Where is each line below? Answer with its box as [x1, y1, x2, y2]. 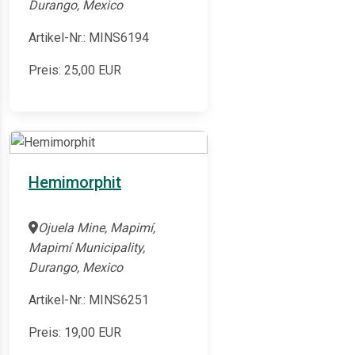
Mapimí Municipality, [29, 240, 145, 256]
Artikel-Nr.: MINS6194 [29, 30, 149, 46]
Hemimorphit [29, 173, 121, 193]
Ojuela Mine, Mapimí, [38, 220, 155, 236]
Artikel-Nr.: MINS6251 [29, 292, 149, 308]
